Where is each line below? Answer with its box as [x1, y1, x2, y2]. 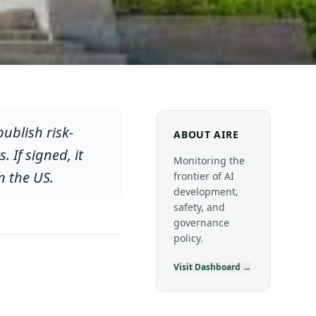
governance [174, 216, 230, 229]
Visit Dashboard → [174, 261, 252, 273]
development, [174, 185, 239, 198]
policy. [174, 231, 204, 245]
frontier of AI [174, 169, 235, 183]
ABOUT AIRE [174, 128, 239, 141]
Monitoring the [174, 154, 245, 167]
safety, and [174, 200, 226, 214]
